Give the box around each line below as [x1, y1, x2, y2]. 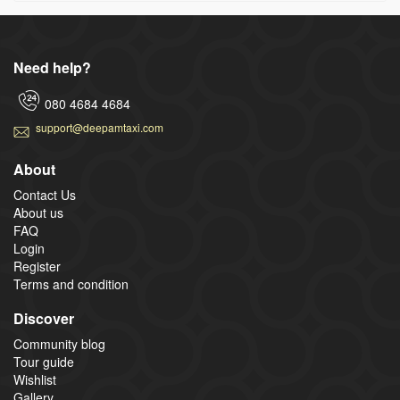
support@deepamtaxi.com [36, 119, 163, 135]
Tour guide [13, 352, 74, 371]
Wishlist [13, 370, 56, 388]
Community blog [13, 334, 105, 353]
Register [13, 256, 61, 275]
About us [13, 203, 63, 221]
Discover [13, 307, 74, 329]
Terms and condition [13, 274, 129, 293]
